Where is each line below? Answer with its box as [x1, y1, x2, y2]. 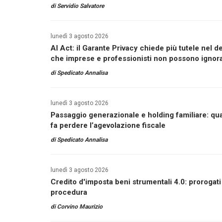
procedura [51, 188, 87, 197]
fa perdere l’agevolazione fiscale [51, 121, 166, 130]
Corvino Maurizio [57, 203, 103, 210]
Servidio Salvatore [57, 2, 104, 9]
